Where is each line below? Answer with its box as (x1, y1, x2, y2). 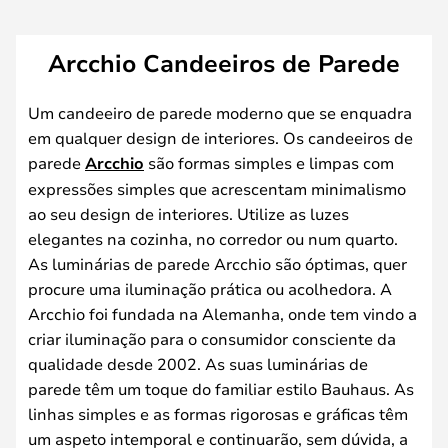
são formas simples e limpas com (144, 151, 394, 173)
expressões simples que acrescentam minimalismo (28, 177, 406, 199)
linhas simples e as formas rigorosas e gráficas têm (28, 402, 408, 424)
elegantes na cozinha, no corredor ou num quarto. (28, 227, 398, 249)
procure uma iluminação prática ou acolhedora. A (28, 277, 392, 299)
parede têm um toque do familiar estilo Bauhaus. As (28, 377, 414, 399)
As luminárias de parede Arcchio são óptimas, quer (28, 252, 407, 274)
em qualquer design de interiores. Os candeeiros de (28, 126, 413, 148)
